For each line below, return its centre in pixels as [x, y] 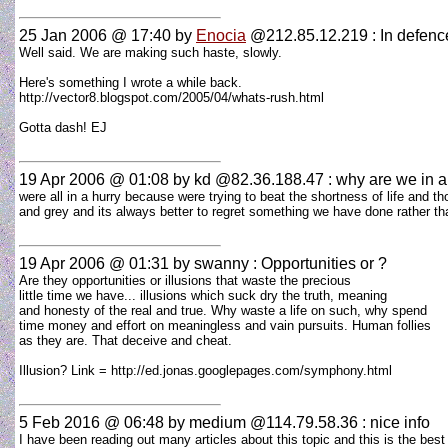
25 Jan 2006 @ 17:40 [95, 35]
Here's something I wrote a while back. [130, 82]
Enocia [221, 35]
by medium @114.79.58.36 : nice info [297, 422]
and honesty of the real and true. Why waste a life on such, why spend [223, 310]
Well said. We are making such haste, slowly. [150, 52]
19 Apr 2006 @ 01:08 [94, 179]
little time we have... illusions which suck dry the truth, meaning [203, 295]
